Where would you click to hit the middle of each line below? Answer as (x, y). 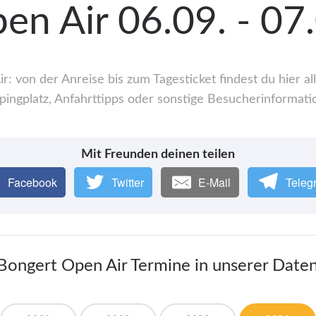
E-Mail (215, 183)
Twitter (128, 183)
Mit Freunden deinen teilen (158, 155)
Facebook (32, 183)
